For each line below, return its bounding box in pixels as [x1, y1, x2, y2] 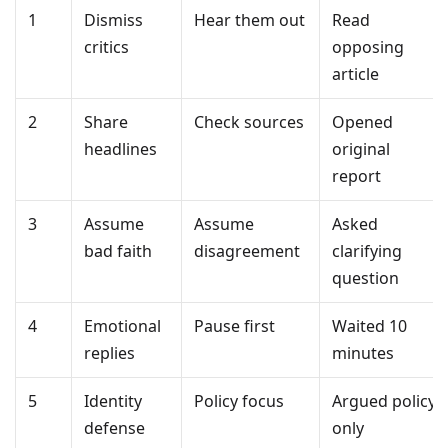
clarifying [332, 240, 402, 263]
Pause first [194, 315, 275, 338]
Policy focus [194, 390, 284, 413]
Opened [332, 111, 393, 134]
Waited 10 [332, 315, 407, 338]
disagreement [194, 240, 300, 263]
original [332, 138, 390, 161]
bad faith [84, 240, 152, 263]
